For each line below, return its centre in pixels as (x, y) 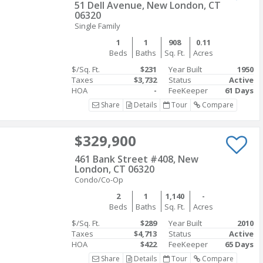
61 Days (239, 90)
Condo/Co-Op (99, 180)
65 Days (239, 244)
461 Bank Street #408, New (136, 159)
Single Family (97, 26)
